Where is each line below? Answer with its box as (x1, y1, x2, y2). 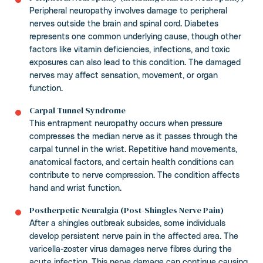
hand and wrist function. (29, 182, 122, 193)
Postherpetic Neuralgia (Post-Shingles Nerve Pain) (29, 204, 224, 216)
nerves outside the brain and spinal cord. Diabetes (29, 18, 218, 28)
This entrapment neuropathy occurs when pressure (29, 117, 222, 128)
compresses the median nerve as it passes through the (29, 130, 238, 141)
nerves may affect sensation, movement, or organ (29, 69, 218, 80)
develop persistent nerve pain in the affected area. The (29, 230, 238, 241)
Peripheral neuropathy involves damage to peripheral (29, 5, 227, 15)
